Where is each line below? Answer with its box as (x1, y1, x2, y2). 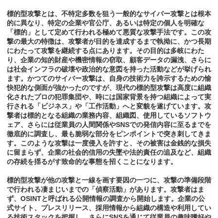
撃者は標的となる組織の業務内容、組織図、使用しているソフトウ (7, 111, 211, 120)
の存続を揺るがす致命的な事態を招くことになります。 (7, 158, 177, 166)
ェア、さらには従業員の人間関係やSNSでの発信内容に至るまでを (7, 121, 211, 129)
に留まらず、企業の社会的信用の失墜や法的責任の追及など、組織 (7, 148, 211, 157)
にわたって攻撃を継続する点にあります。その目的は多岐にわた (7, 47, 204, 55)
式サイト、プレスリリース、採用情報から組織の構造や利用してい (7, 204, 211, 212)
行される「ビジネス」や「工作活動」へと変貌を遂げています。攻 (7, 102, 211, 110)
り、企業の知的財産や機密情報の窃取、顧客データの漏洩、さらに (7, 56, 211, 64)
